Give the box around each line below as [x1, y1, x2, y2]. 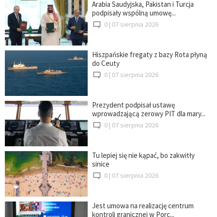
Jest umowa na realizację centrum [92, 201, 194, 211]
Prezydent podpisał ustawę [92, 100, 175, 109]
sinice [92, 159, 109, 169]
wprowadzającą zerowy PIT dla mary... [92, 108, 205, 118]
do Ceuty [92, 58, 120, 68]
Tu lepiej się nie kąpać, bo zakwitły [92, 151, 195, 160]
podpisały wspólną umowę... [92, 8, 176, 17]
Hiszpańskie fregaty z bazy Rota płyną [92, 49, 207, 59]
